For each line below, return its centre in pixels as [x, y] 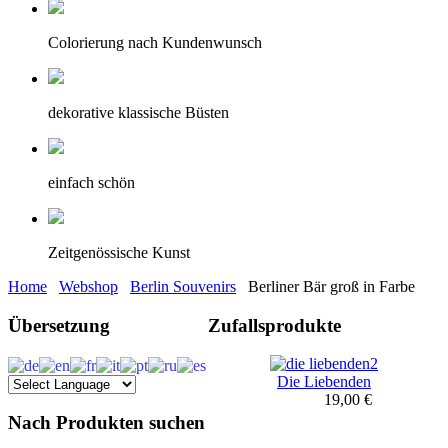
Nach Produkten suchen [106, 423]
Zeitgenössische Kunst [119, 252]
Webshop [88, 286]
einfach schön [91, 182]
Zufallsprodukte [274, 325]
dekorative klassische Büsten [138, 112]
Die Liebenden [324, 382]
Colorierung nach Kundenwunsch [155, 42]
